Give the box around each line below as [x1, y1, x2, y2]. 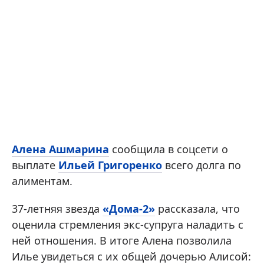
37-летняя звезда [12, 202, 103, 216]
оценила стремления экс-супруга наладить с [12, 217, 243, 232]
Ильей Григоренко [58, 158, 162, 172]
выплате [12, 158, 58, 172]
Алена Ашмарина [12, 142, 109, 156]
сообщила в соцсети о [109, 142, 228, 156]
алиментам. [12, 174, 72, 188]
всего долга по [162, 158, 241, 172]
